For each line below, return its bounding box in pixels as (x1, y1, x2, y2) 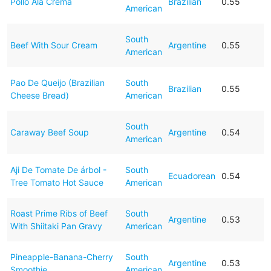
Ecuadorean (168, 170, 215, 181)
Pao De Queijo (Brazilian (10, 77, 105, 88)
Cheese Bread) (10, 90, 69, 100)
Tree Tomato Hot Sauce (10, 177, 103, 188)
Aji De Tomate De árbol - (10, 164, 106, 175)
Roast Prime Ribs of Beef (10, 207, 108, 218)
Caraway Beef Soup (10, 126, 89, 137)
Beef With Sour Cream (10, 39, 97, 50)
